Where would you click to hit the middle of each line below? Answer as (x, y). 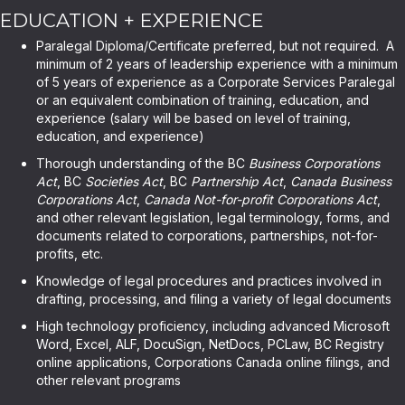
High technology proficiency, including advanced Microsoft (213, 326)
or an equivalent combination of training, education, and (202, 100)
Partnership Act (237, 181)
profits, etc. (70, 254)
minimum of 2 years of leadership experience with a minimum (217, 64)
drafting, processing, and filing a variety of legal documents (214, 299)
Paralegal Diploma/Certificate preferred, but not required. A (215, 46)
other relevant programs (108, 380)
